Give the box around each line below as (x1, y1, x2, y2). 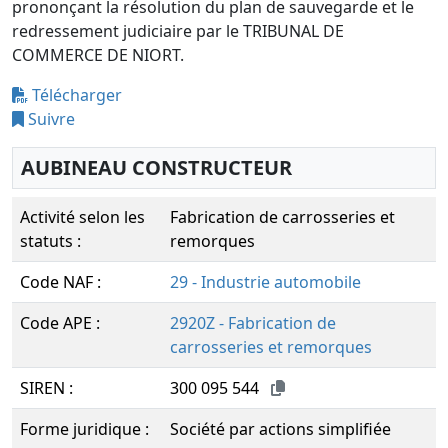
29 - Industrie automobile (170, 271, 361, 293)
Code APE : (20, 312, 100, 334)
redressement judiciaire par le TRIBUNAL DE (12, 20, 344, 42)
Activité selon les (20, 206, 145, 228)
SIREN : (20, 377, 73, 399)
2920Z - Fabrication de (170, 312, 336, 334)
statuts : (20, 230, 81, 252)
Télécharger (28, 84, 122, 106)
